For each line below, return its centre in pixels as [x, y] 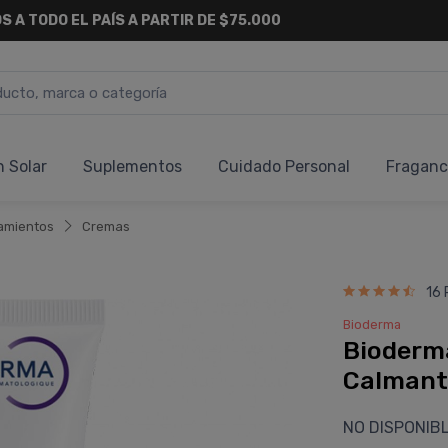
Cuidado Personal [284, 166]
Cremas [106, 226]
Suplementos [132, 166]
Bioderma [371, 324]
